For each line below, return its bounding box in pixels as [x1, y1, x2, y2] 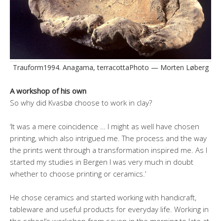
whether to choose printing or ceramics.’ [10, 169, 146, 179]
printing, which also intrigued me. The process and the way [10, 133, 207, 144]
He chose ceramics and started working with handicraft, [10, 192, 196, 203]
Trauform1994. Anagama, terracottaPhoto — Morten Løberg [12, 63, 209, 73]
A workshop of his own [10, 86, 86, 96]
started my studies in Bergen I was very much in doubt [10, 157, 193, 167]
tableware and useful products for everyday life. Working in [10, 204, 209, 215]
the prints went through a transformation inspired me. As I [10, 145, 207, 155]
